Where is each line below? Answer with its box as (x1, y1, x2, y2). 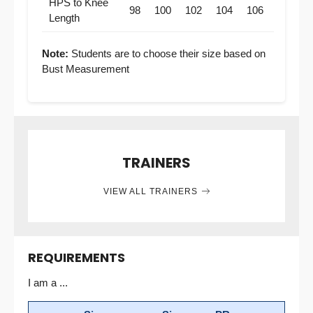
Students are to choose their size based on (68, 48, 265, 59)
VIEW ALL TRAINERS (103, 187, 198, 196)
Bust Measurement (42, 63, 129, 75)
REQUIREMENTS (28, 249, 125, 266)
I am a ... (28, 277, 68, 289)
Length (49, 12, 80, 24)
